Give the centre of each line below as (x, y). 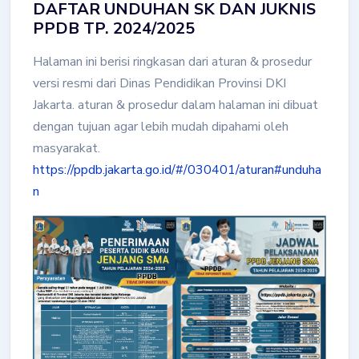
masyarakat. (67, 149)
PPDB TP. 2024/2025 (114, 29)
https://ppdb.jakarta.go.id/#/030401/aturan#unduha (177, 170)
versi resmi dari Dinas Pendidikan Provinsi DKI (159, 84)
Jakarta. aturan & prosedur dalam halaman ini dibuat (175, 105)
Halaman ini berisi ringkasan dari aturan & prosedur (172, 62)
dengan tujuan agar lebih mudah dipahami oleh (161, 127)
